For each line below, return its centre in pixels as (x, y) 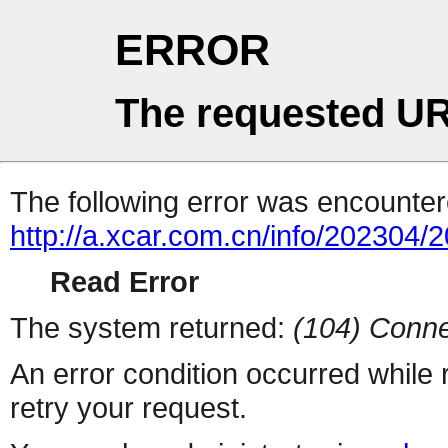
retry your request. (128, 408)
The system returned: (151, 328)
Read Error (124, 282)
